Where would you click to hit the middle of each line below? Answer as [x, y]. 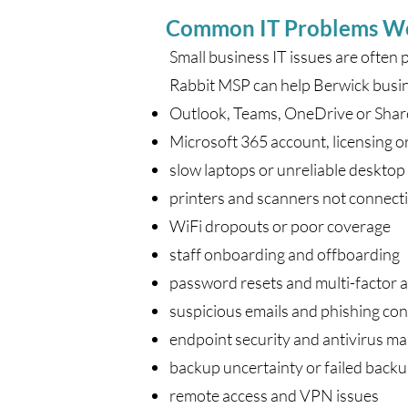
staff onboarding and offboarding [285, 254]
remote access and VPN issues [274, 395]
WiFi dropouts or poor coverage [280, 226]
